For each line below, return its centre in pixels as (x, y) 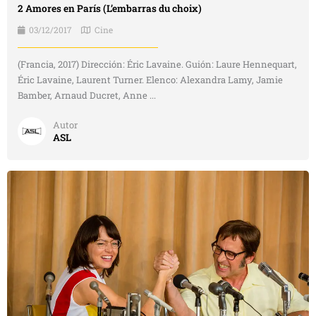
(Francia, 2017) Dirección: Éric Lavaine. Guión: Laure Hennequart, (157, 65)
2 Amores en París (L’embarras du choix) (110, 9)
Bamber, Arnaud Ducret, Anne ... (87, 96)
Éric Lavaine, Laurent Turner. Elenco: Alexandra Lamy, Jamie (150, 80)
